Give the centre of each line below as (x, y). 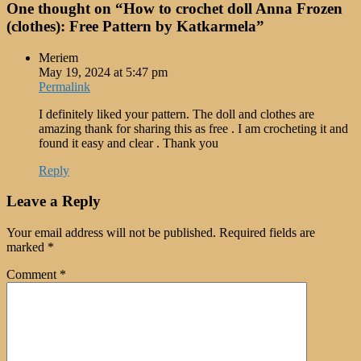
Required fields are (267, 233)
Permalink (64, 86)
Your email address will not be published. (111, 233)
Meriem (58, 57)
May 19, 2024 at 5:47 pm (103, 72)
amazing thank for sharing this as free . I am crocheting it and (193, 128)
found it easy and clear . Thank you (129, 143)
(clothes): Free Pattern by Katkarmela (131, 27)
